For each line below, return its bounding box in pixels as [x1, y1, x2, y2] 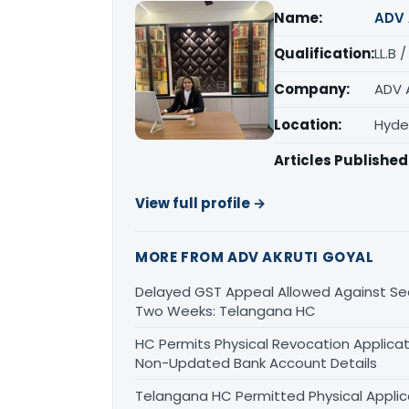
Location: [274, 115, 341, 134]
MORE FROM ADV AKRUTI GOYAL [135, 247, 374, 267]
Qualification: [274, 44, 374, 63]
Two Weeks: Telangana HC [135, 301, 316, 320]
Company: [274, 79, 350, 99]
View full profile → [135, 194, 266, 213]
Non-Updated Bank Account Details [135, 353, 377, 372]
